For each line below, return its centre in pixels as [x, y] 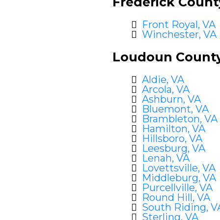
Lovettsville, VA [179, 168]
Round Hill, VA [176, 197]
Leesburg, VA [174, 148]
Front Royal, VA [179, 25]
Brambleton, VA [180, 119]
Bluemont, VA [175, 109]
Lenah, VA [166, 158]
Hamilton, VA [174, 129]
